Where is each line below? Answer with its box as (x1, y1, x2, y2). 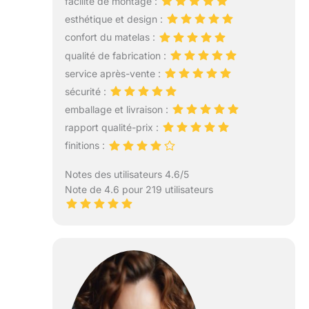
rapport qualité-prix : (64, 121, 161, 134)
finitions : (64, 139, 108, 152)
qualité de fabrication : (64, 49, 169, 61)
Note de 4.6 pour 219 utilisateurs (64, 183, 213, 195)
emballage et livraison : (64, 103, 171, 116)
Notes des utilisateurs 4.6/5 (64, 168, 189, 180)
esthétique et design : (64, 13, 166, 26)
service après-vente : (64, 67, 163, 79)
